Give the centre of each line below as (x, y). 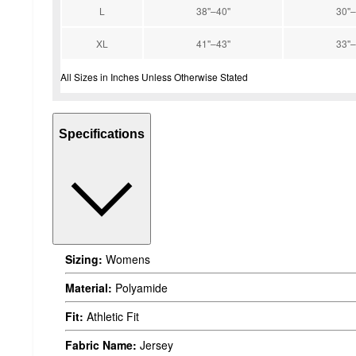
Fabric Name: (101, 344)
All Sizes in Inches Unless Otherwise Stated (154, 76)
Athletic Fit (111, 316)
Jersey (155, 344)
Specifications (102, 134)
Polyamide (140, 287)
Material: (89, 287)
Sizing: (84, 259)
